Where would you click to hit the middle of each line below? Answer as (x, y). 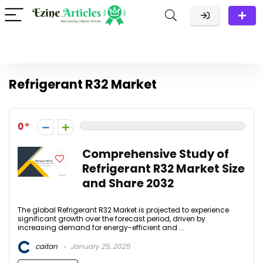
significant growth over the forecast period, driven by (112, 219)
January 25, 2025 (100, 247)
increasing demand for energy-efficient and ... (101, 227)
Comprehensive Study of (156, 154)
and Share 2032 (128, 183)
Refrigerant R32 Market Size (163, 169)
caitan (45, 247)
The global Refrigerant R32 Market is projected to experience (123, 210)
